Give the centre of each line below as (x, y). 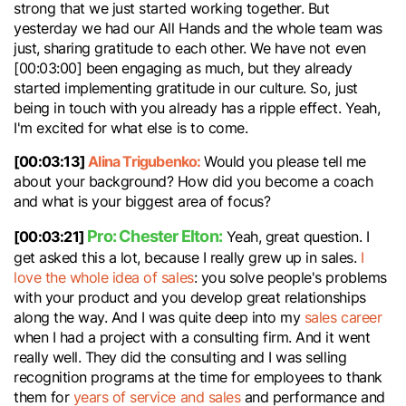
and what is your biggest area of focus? (144, 201)
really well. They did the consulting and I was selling (180, 357)
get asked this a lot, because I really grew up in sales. (187, 257)
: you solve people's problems (290, 277)
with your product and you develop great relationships (190, 297)
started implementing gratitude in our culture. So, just (186, 88)
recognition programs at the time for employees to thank (198, 377)
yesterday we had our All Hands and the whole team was (198, 28)
